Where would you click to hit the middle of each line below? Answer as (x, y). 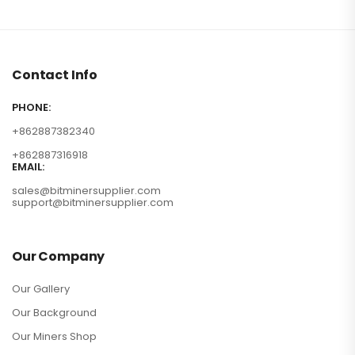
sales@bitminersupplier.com (86, 191)
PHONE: (31, 108)
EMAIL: (28, 167)
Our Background (54, 313)
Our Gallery (41, 289)
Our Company (59, 257)
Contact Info (55, 75)
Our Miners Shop (54, 337)
